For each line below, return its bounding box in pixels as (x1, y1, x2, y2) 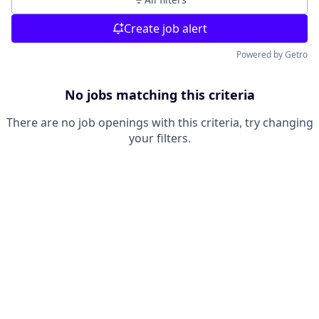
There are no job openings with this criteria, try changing (6, 115, 313, 130)
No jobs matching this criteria (64, 86, 255, 103)
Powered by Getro (236, 48, 308, 61)
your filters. (128, 130, 191, 146)
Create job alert (123, 21, 207, 36)
